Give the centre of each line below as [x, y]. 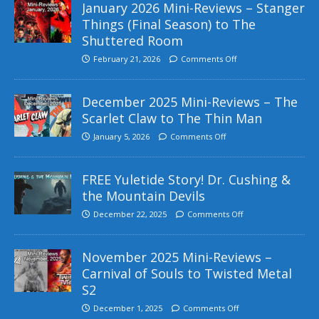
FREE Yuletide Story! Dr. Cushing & [186, 179]
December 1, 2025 [128, 308]
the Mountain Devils [143, 195]
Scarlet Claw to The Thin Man [172, 118]
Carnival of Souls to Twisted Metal [187, 273]
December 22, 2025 [130, 214]
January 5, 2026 [121, 136]
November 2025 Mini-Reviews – [177, 257]
